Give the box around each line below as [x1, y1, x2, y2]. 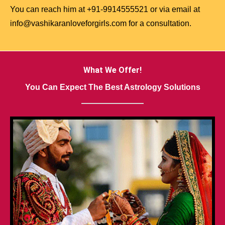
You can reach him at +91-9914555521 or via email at [10, 5, 200, 14]
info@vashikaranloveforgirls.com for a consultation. [10, 19, 191, 28]
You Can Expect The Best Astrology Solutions [25, 83, 200, 92]
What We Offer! [83, 65, 142, 75]
